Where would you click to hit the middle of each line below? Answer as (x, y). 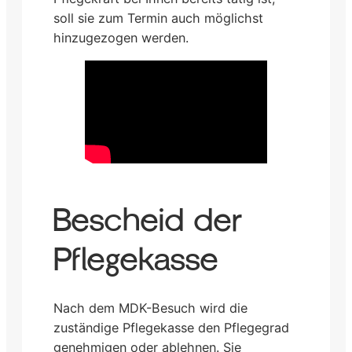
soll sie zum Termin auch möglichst (158, 18)
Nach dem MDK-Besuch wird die (150, 308)
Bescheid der (148, 220)
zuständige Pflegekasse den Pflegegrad (171, 327)
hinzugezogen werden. (121, 37)
